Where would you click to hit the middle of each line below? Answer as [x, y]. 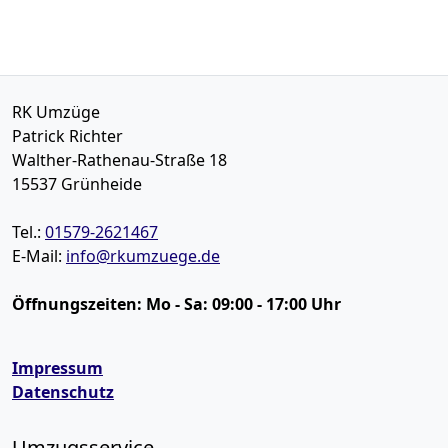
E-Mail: [39, 256]
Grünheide [101, 184]
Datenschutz [63, 392]
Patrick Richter [67, 136]
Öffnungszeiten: [79, 304]
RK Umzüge [56, 112]
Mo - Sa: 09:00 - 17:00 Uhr [243, 304]
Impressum [57, 368]
